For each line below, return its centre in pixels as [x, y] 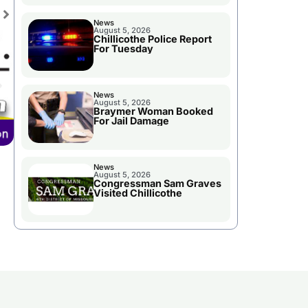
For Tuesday [123, 49]
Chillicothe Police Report [152, 39]
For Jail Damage [131, 121]
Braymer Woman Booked [153, 111]
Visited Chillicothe [137, 193]
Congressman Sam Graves [157, 184]
